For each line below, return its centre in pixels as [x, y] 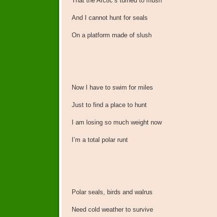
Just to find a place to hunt [109, 105]
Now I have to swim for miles [112, 88]
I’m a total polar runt [100, 140]
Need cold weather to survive [112, 210]
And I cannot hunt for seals [109, 18]
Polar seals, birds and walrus [112, 192]
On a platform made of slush [111, 35]
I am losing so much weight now [116, 123]
